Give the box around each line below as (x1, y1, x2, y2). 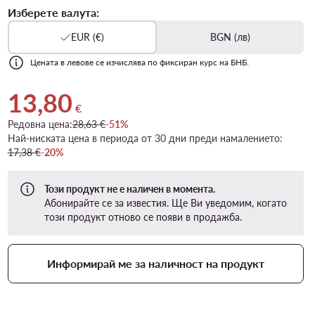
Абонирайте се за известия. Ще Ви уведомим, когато (44, 197, 287, 209)
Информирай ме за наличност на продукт (46, 257, 264, 270)
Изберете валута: (7, 6, 99, 19)
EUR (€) (71, 31, 105, 43)
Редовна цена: (7, 118, 72, 130)
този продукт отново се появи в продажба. (44, 211, 242, 223)
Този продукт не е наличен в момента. (44, 183, 215, 195)
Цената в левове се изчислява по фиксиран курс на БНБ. (30, 57, 249, 67)
